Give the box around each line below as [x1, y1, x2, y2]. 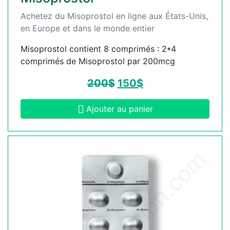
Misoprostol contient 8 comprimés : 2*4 [21, 44, 176, 54]
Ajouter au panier [86, 104, 153, 114]
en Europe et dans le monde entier [21, 23, 155, 34]
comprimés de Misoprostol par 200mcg [21, 56, 175, 67]
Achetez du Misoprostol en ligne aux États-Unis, [21, 11, 208, 22]
